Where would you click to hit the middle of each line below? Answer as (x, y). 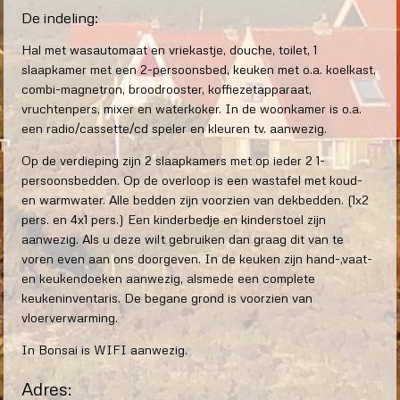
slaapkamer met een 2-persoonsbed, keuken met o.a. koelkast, (199, 70)
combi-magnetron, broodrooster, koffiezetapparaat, (167, 89)
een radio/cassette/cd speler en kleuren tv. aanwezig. (174, 129)
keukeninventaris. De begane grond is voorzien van (167, 298)
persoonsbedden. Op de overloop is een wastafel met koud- (192, 180)
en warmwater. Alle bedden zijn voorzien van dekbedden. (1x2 (195, 200)
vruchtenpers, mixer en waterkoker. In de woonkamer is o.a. (192, 109)
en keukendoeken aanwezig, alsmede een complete (168, 279)
